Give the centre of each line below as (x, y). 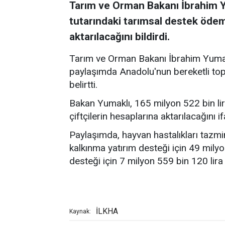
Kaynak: (80, 211)
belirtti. (83, 85)
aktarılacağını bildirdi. (120, 37)
